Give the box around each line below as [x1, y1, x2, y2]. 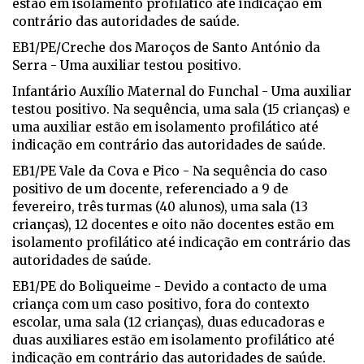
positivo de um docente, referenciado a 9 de [12, 181, 288, 197]
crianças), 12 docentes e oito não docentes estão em [12, 217, 334, 233]
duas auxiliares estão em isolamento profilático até [12, 332, 335, 349]
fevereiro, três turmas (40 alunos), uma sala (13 [12, 199, 308, 215]
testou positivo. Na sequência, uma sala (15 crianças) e [12, 102, 350, 118]
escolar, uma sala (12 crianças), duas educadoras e [12, 314, 325, 331]
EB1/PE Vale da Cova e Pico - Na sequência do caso [12, 163, 327, 180]
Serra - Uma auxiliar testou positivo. [12, 58, 241, 74]
